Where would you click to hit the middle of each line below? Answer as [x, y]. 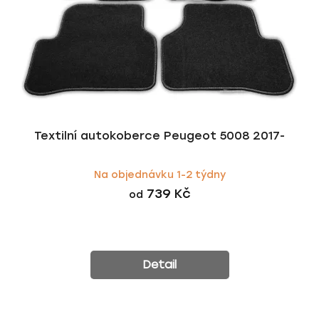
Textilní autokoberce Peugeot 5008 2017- [159, 135]
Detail [159, 264]
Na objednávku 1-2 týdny [159, 174]
